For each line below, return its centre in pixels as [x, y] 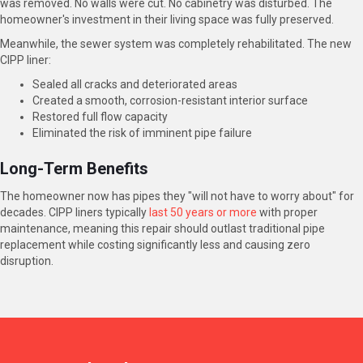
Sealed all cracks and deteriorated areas [135, 85]
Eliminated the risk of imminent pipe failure [142, 133]
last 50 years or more [203, 213]
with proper [287, 213]
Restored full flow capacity [100, 117]
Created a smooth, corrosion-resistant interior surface [170, 101]
